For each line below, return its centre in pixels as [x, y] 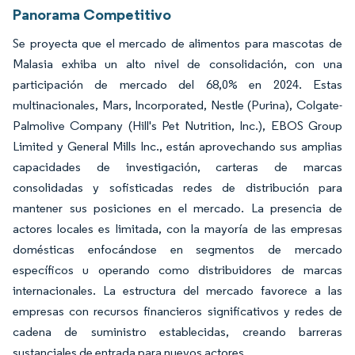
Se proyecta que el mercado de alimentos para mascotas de [177, 44]
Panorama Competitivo [92, 15]
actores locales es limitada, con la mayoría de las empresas [177, 229]
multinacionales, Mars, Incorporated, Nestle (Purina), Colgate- [177, 105]
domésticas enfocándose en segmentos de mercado [177, 250]
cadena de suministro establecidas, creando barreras [177, 332]
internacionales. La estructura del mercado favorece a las [177, 291]
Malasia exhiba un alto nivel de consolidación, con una [177, 64]
